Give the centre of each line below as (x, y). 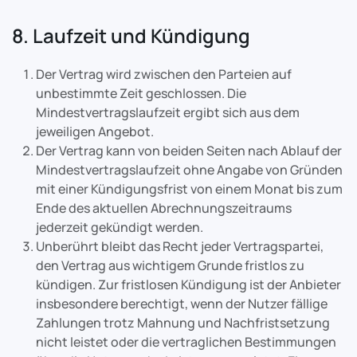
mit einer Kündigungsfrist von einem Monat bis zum (189, 189)
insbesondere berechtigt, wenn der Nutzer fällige (182, 304)
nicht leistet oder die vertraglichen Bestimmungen (186, 342)
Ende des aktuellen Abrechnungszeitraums (164, 208)
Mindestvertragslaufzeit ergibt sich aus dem (168, 112)
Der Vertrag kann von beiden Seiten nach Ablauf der (189, 151)
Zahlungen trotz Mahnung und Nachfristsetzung (183, 323)
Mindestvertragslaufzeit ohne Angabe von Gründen (189, 170)
